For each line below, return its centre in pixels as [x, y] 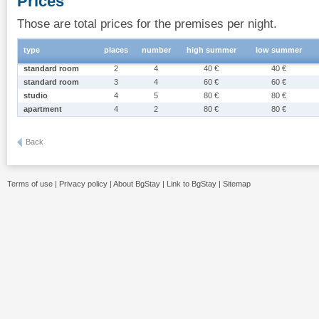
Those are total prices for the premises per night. [147, 23]
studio [36, 95]
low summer [279, 50]
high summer [211, 50]
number [156, 50]
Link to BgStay [192, 184]
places [116, 50]
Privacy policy [83, 184]
